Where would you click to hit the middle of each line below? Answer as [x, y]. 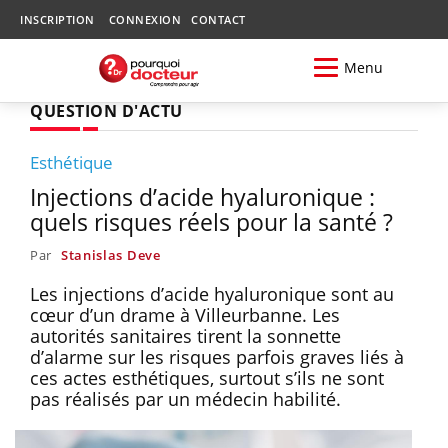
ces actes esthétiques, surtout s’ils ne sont [207, 377]
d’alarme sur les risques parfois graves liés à [217, 356]
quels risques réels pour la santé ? [211, 221]
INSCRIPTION [57, 19]
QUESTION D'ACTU [106, 110]
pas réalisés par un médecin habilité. [185, 398]
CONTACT [218, 19]
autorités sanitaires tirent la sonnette [185, 335]
